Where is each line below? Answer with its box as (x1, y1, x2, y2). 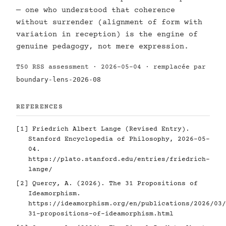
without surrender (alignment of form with (16, 18, 202, 27)
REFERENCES (16, 103, 63, 110)
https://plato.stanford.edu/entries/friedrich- (28, 156, 210, 163)
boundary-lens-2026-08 (16, 76, 101, 83)
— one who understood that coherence (16, 6, 175, 15)
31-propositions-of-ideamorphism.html (28, 210, 174, 217)
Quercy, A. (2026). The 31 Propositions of (28, 180, 198, 187)
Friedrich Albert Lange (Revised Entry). (28, 126, 190, 133)
